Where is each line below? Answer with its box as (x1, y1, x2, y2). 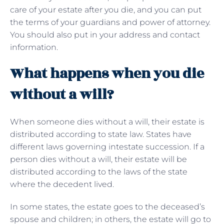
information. (10, 42, 58, 52)
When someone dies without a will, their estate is (10, 116, 204, 126)
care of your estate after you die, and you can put (10, 4, 201, 14)
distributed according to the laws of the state (10, 166, 187, 176)
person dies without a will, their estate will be (10, 154, 187, 164)
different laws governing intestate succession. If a (10, 141, 204, 151)
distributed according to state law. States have (10, 129, 191, 139)
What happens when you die (10, 62, 204, 84)
